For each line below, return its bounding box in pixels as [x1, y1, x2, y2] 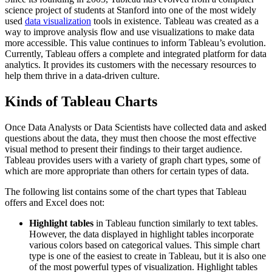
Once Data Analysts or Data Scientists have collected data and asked [5, 122, 267, 133]
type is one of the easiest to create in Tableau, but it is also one [29, 251, 266, 262]
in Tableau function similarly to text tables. [93, 218, 258, 229]
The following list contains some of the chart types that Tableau [5, 186, 246, 197]
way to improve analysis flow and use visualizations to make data [5, 27, 254, 38]
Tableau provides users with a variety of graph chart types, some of [5, 155, 260, 166]
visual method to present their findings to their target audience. [5, 144, 242, 155]
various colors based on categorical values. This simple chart [29, 240, 260, 251]
